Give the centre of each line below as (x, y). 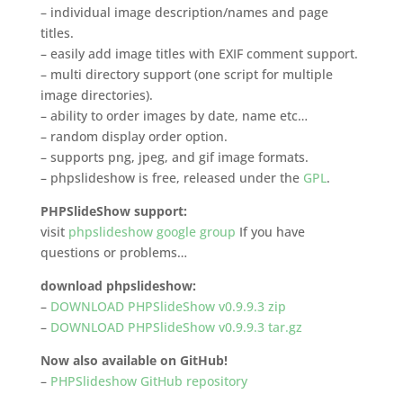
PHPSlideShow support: (113, 211)
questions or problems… (113, 252)
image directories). (96, 95)
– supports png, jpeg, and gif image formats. (174, 157)
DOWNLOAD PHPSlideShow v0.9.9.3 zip (168, 306)
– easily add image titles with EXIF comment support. (199, 54)
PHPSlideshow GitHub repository (148, 381)
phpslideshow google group (152, 232)
